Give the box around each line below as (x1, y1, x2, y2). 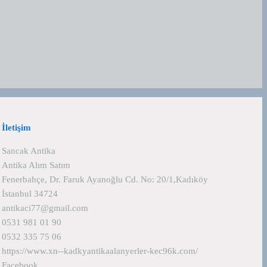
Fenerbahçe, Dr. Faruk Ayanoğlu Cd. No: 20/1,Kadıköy (2, 175, 208, 184)
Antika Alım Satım (2, 160, 70, 170)
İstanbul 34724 (2, 189, 58, 198)
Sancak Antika (2, 146, 55, 156)
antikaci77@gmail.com (2, 203, 88, 213)
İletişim (2, 123, 31, 132)
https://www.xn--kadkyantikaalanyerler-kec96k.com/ (2, 246, 198, 256)
